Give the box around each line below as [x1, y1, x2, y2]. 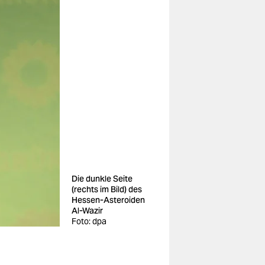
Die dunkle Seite [72, 173, 132, 184]
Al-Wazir [72, 205, 103, 216]
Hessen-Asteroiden [72, 195, 145, 205]
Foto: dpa [72, 216, 106, 227]
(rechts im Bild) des [72, 184, 142, 195]
